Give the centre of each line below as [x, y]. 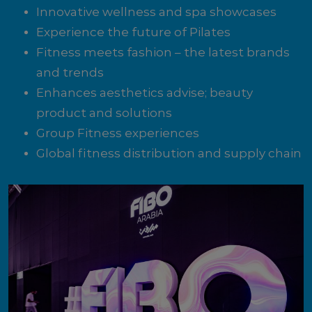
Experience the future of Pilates [133, 32]
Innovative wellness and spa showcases [156, 12]
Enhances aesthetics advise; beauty [145, 93]
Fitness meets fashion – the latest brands [163, 52]
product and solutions [104, 113]
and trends [70, 72]
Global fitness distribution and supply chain [169, 153]
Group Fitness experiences [118, 133]
